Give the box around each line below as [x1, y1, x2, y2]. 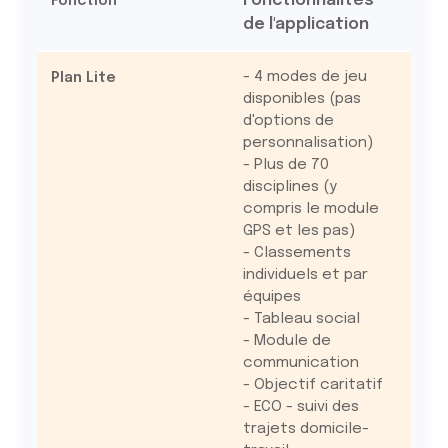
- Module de [242, 333, 331, 349]
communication [242, 355, 359, 371]
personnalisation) [242, 135, 373, 151]
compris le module [242, 201, 379, 217]
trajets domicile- [242, 421, 369, 437]
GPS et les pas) [242, 223, 355, 239]
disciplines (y [242, 179, 337, 195]
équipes [242, 289, 301, 305]
